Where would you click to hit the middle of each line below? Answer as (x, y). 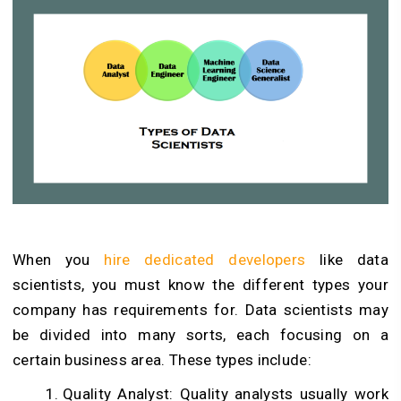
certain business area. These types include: (162, 359)
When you (59, 259)
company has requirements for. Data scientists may (200, 309)
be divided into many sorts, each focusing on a (200, 334)
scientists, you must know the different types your (200, 284)
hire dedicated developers (212, 259)
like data (354, 259)
